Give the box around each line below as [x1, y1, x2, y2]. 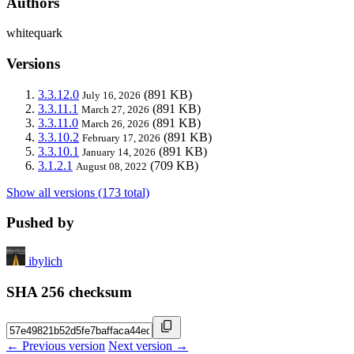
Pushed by [6, 214, 74, 232]
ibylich [28, 254, 62, 269]
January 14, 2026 [82, 145, 156, 158]
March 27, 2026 [81, 103, 149, 115]
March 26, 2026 [81, 117, 149, 130]
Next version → [108, 338, 188, 352]
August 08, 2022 [76, 160, 147, 172]
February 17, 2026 [82, 131, 160, 144]
